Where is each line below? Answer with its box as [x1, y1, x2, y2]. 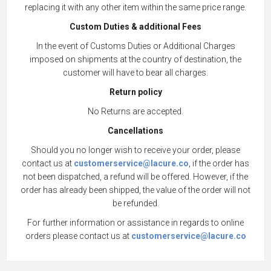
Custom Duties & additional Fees [70, 22, 201, 31]
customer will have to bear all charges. [63, 68, 208, 77]
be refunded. [112, 198, 159, 208]
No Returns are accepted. [88, 106, 183, 116]
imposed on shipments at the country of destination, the [30, 54, 241, 64]
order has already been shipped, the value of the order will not [21, 185, 250, 195]
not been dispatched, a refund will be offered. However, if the [23, 172, 248, 181]
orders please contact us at [25, 231, 131, 241]
